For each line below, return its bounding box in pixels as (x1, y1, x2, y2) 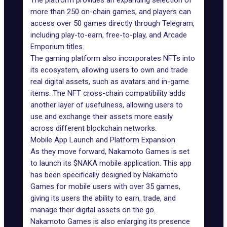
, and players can (135, 7, 191, 16)
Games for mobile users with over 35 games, (30, 182, 180, 191)
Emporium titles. (30, 42, 84, 51)
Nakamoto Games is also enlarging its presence (30, 217, 190, 226)
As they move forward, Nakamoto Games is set (30, 147, 190, 156)
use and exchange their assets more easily (30, 112, 173, 121)
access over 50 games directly (30, 19, 134, 28)
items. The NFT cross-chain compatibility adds (30, 89, 185, 98)
